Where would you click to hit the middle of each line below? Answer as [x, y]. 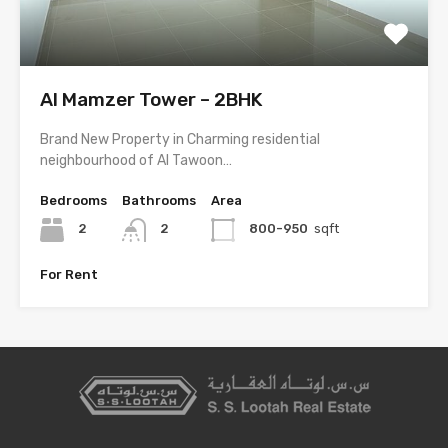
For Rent [69, 274]
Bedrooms [73, 200]
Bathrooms [159, 200]
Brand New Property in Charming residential [180, 139]
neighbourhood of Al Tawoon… [136, 160]
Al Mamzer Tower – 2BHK [151, 99]
